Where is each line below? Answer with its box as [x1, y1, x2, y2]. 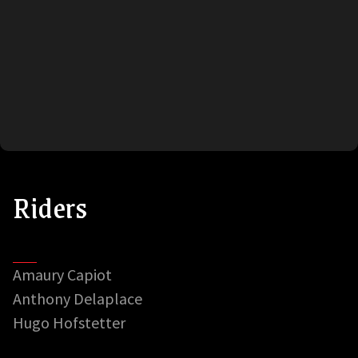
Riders [13, 182, 87, 230]
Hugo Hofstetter [13, 312, 125, 332]
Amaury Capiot [13, 264, 112, 284]
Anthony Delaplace [13, 288, 142, 308]
